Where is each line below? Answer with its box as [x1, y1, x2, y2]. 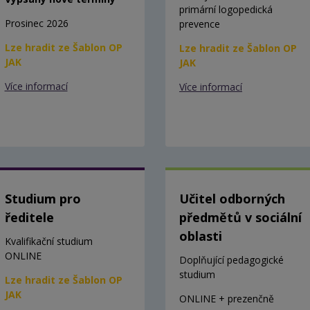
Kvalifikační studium [4, 234, 93, 248]
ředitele [4, 208, 54, 226]
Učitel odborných [179, 190, 285, 207]
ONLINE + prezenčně [179, 291, 274, 305]
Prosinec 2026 [4, 16, 69, 30]
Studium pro [4, 190, 81, 207]
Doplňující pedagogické [179, 253, 284, 266]
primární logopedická [179, 2, 273, 16]
